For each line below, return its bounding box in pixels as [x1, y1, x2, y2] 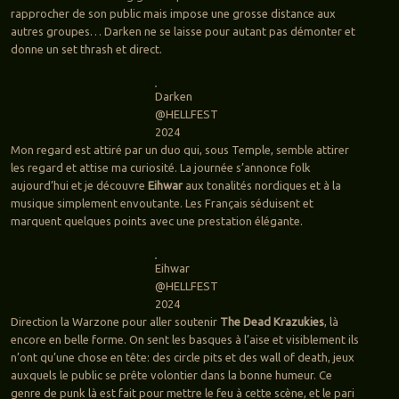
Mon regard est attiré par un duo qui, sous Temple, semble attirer [10, 143, 349, 157]
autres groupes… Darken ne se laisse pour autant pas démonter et [10, 25, 355, 38]
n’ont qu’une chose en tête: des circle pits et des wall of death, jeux [10, 351, 354, 364]
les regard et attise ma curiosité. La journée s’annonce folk [10, 161, 311, 175]
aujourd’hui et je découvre [10, 179, 148, 192]
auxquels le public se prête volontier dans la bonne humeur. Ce [10, 369, 332, 382]
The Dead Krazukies [219, 315, 324, 329]
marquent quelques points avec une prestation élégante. [10, 215, 303, 228]
